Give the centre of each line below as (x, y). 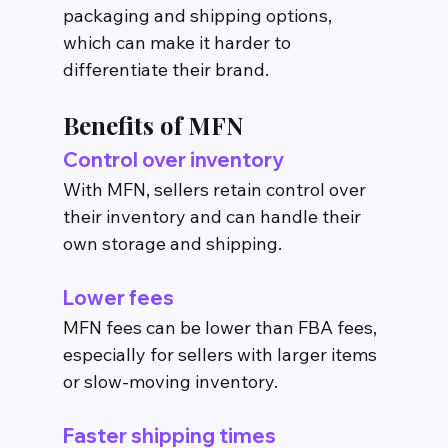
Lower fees (118, 298)
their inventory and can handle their (213, 217)
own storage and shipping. (172, 244)
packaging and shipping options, (199, 16)
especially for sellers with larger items (221, 355)
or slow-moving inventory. (170, 382)
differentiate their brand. (165, 70)
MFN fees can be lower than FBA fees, (221, 328)
